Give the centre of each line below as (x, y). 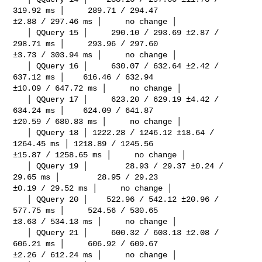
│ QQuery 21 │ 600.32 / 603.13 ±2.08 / (20, 232)
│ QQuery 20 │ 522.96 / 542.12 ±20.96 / (20, 199)
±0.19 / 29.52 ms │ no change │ (93, 188)
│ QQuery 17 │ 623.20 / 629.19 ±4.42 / (20, 99)
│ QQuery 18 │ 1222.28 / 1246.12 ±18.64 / (20, 132)
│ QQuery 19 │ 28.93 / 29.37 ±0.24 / (20, 166)
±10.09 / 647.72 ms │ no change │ (97, 88)
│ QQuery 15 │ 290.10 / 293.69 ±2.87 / (20, 32)
